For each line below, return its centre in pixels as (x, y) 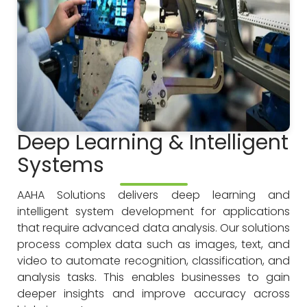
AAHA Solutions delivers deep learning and (153, 195)
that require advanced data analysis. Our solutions (153, 228)
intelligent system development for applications (153, 211)
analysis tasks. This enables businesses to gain (153, 277)
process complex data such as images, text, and (153, 244)
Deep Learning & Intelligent (153, 142)
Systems (61, 165)
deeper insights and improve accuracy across (153, 293)
